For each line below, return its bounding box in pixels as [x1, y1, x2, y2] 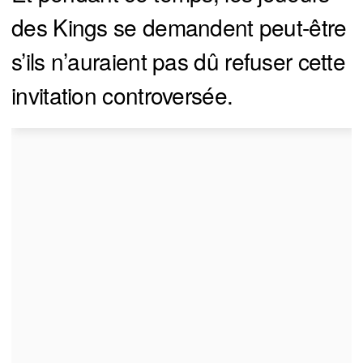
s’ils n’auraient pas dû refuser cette [11, 45, 346, 78]
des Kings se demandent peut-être [11, 11, 347, 44]
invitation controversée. [11, 79, 233, 112]
